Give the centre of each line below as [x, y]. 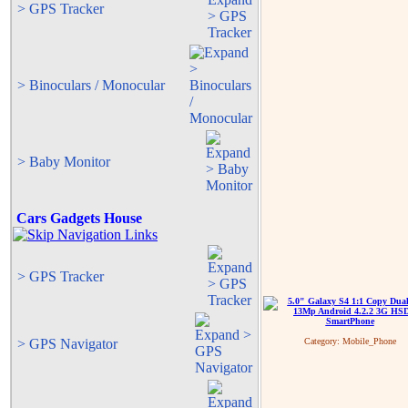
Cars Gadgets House [77, 218]
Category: [323, 341]
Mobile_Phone [369, 341]
